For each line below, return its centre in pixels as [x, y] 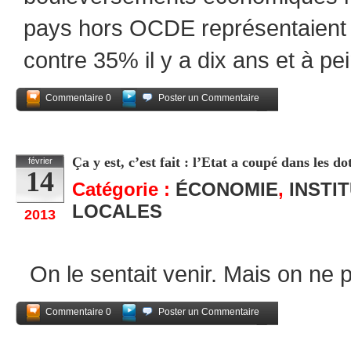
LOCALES [117, 211]
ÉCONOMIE [227, 189]
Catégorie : [124, 189]
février [40, 161]
